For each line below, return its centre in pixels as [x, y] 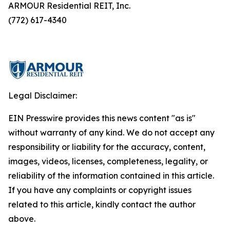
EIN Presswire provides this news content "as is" [102, 118]
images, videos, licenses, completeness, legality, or [108, 161]
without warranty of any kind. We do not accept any [111, 132]
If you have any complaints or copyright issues [100, 190]
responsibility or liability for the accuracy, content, [107, 147]
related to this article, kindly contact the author [102, 204]
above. [22, 219]
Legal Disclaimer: [43, 95]
